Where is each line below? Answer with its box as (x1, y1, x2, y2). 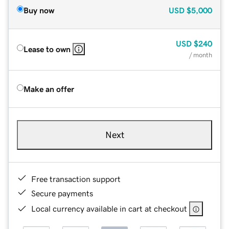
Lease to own (24, 44, 71, 53)
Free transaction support (31, 174, 121, 183)
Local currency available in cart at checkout (31, 204, 187, 213)
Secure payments (31, 189, 93, 197)
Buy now (24, 6, 54, 14)
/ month (189, 51, 212, 58)
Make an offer (24, 84, 74, 93)
